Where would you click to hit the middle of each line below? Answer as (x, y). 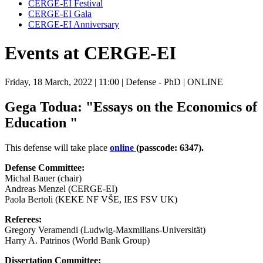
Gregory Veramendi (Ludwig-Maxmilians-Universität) (105, 230)
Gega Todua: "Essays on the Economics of (131, 107)
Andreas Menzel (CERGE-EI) (61, 188)
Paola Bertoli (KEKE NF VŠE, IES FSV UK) (91, 199)
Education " (41, 122)
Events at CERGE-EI (90, 53)
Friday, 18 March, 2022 (48, 82)
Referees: (23, 219)
